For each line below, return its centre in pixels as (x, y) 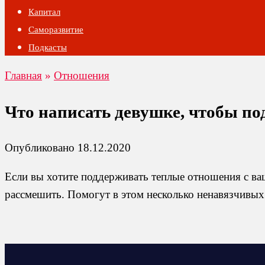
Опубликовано (40, 148)
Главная (23, 75)
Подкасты (48, 47)
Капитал (44, 12)
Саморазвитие (56, 30)
